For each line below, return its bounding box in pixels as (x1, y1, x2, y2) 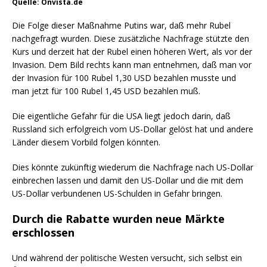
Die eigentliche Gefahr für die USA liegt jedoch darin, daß (12, 110, 231, 122)
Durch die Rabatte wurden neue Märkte (12, 212, 225, 226)
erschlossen (12, 225, 74, 240)
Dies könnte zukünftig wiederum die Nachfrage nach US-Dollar (12, 162, 253, 173)
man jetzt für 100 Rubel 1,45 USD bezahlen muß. (12, 85, 200, 97)
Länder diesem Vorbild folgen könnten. (12, 136, 160, 148)
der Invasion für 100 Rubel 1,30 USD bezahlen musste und (12, 72, 236, 84)
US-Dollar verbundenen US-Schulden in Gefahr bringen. (12, 188, 222, 200)
